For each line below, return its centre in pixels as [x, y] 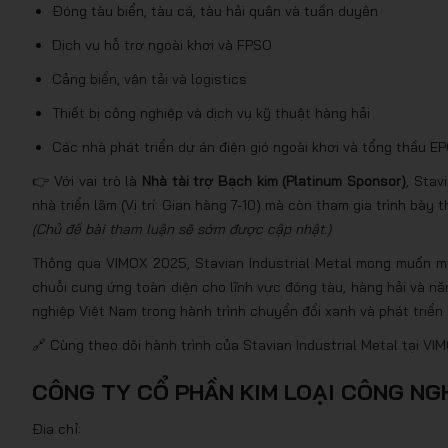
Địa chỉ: [56, 429]
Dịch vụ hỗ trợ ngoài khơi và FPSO [162, 45]
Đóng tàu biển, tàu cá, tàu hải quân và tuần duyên [215, 11]
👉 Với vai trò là [87, 181]
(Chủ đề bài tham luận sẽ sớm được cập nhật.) [181, 229]
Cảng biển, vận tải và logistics [149, 79]
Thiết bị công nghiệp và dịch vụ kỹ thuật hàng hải [211, 113]
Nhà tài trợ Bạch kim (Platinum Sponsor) [274, 181]
